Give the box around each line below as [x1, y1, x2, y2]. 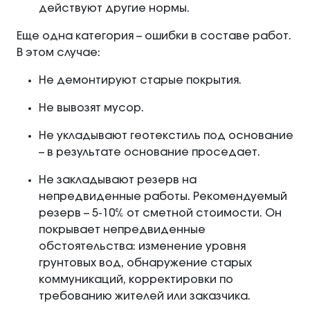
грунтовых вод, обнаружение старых [39, 257, 252, 269]
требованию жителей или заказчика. [39, 291, 250, 302]
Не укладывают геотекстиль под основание [39, 130, 293, 142]
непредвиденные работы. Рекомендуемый [39, 191, 287, 203]
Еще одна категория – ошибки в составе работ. [17, 30, 291, 42]
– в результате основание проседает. [39, 147, 260, 158]
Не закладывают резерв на [39, 174, 197, 186]
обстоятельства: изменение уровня [39, 241, 246, 253]
